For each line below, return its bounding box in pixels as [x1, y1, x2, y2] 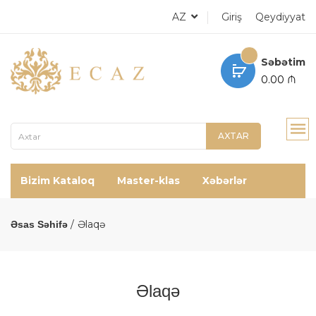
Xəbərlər [202, 174, 247, 187]
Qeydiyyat [255, 11, 305, 23]
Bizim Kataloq [20, 174, 95, 187]
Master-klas [117, 174, 180, 187]
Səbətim [261, 55, 305, 68]
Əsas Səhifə [11, 218, 68, 230]
